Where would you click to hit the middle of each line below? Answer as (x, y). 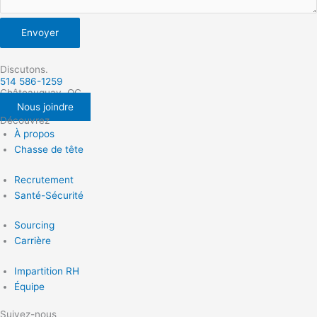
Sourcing (34, 225)
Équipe (29, 286)
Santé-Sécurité (49, 195)
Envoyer (40, 33)
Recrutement (44, 179)
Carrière (33, 241)
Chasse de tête (49, 150)
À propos (34, 134)
